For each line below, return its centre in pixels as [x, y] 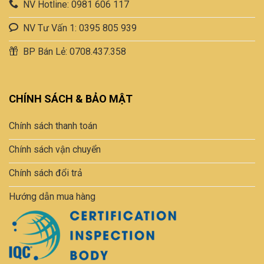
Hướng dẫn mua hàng [52, 197]
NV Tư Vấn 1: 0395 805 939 [80, 28]
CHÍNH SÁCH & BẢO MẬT [71, 99]
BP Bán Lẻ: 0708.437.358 [75, 52]
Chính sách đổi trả [46, 173]
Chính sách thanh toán [53, 126]
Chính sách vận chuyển [55, 150]
